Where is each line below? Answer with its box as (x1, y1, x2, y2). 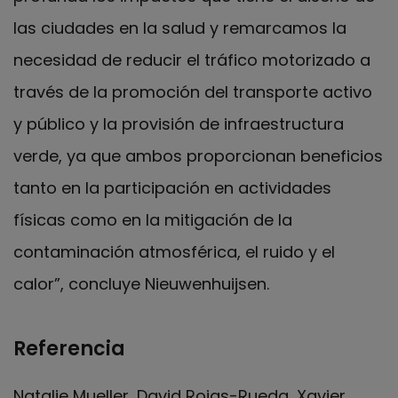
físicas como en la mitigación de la (13, 208, 292, 231)
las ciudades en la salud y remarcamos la (13, 16, 346, 39)
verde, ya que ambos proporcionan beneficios (13, 144, 383, 167)
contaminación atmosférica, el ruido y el (13, 240, 335, 263)
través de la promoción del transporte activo (13, 80, 372, 103)
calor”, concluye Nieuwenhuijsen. (13, 272, 269, 295)
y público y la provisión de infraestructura (13, 112, 344, 135)
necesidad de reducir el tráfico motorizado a (13, 48, 370, 71)
